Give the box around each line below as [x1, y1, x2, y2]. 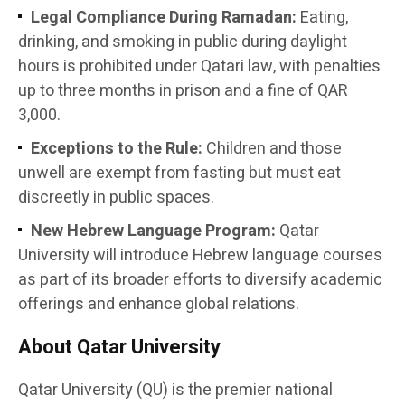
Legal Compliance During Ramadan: [31, 5, 297, 30]
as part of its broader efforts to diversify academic [18, 267, 382, 292]
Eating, [297, 5, 348, 30]
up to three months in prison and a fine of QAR [18, 78, 348, 103]
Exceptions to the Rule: [31, 136, 202, 161]
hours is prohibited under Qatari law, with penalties [18, 53, 381, 79]
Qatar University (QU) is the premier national [18, 377, 333, 402]
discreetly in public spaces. [18, 184, 214, 210]
